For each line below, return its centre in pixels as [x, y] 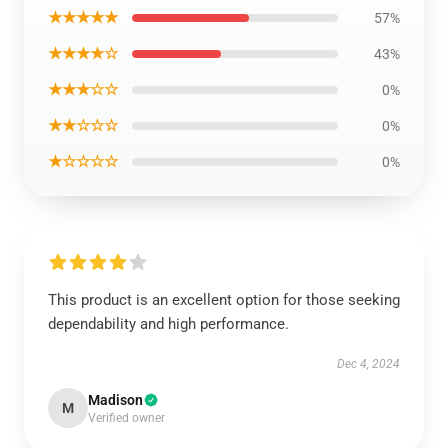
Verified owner [126, 418]
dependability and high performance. [168, 324]
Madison [115, 400]
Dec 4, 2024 [368, 364]
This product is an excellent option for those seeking [224, 300]
